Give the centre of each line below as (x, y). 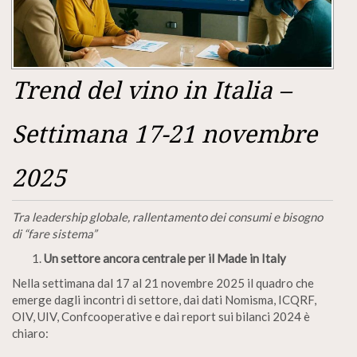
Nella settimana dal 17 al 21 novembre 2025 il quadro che (163, 282)
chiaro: (30, 333)
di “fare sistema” (54, 233)
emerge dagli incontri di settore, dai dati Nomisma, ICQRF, (164, 299)
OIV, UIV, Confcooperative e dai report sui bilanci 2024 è (161, 316)
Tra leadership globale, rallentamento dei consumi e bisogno (167, 216)
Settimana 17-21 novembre (165, 134)
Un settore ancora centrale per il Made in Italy (165, 258)
